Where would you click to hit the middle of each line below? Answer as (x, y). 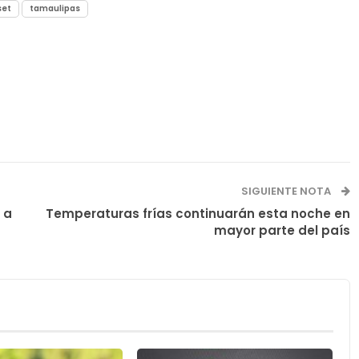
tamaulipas (55, 8)
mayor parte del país (282, 230)
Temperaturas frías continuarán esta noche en (198, 213)
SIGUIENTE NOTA (287, 191)
